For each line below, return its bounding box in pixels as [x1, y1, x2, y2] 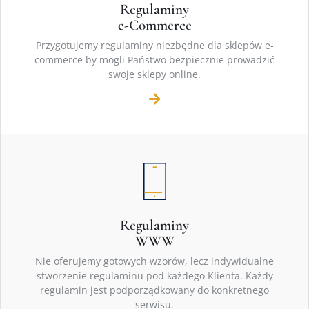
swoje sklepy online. [108, 68, 201, 81]
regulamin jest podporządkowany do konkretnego [40, 283, 269, 297]
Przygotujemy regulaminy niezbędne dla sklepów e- [35, 39, 274, 52]
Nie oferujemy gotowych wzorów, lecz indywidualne [35, 255, 274, 268]
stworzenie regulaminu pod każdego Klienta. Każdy [36, 269, 273, 283]
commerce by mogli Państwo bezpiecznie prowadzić [34, 53, 275, 67]
